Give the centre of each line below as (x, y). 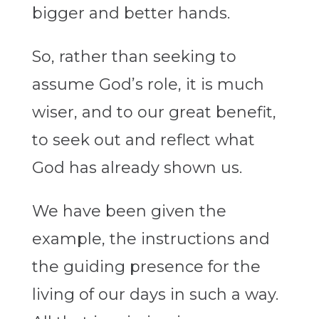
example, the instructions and (151, 239)
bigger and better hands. (131, 14)
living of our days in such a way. (155, 295)
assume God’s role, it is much (148, 85)
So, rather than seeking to (134, 57)
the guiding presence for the (146, 267)
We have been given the (129, 211)
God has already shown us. (137, 168)
